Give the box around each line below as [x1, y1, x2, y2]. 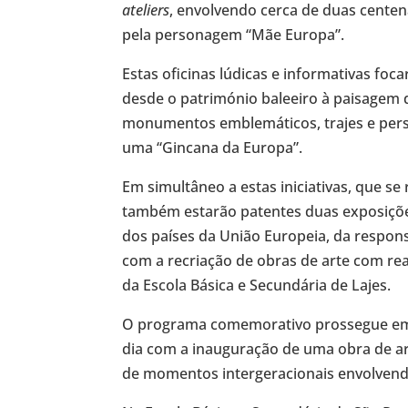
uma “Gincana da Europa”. [122, 138, 303, 158]
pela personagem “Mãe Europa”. [122, 25, 345, 46]
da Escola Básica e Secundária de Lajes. [122, 275, 392, 296]
